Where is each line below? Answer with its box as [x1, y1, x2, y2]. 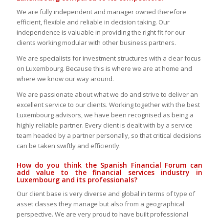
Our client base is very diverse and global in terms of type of [16, 189, 195, 198]
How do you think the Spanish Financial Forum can [16, 160, 203, 170]
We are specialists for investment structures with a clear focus [16, 54, 201, 63]
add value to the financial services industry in [16, 168, 203, 177]
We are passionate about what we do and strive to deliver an [16, 90, 198, 99]
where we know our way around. [16, 74, 114, 84]
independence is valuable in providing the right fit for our [16, 28, 185, 37]
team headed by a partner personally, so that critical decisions [16, 131, 201, 140]
